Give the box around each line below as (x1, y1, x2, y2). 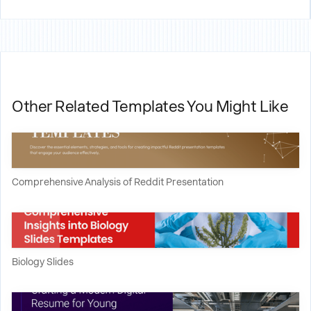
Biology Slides (12, 256, 74, 267)
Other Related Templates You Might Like (12, 97, 289, 115)
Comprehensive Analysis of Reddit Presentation (12, 176, 224, 187)
